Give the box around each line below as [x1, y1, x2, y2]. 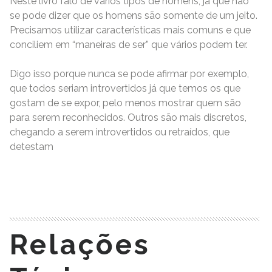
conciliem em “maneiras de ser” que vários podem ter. [10, 39, 248, 51]
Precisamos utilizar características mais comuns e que [10, 24, 251, 36]
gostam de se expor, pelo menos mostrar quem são [10, 97, 241, 109]
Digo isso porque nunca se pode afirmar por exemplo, [10, 68, 249, 80]
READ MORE [21, 175, 82, 185]
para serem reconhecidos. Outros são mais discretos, [10, 112, 246, 124]
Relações [10, 228, 151, 261]
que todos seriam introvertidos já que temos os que [10, 83, 240, 95]
